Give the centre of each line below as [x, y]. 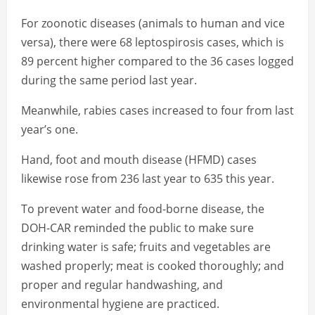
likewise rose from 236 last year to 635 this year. [148, 179]
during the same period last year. [109, 81]
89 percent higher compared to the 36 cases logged [157, 62]
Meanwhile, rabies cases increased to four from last [157, 111]
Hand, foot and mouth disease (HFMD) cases [139, 160]
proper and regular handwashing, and [122, 285]
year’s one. [50, 130]
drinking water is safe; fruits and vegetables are [146, 247]
